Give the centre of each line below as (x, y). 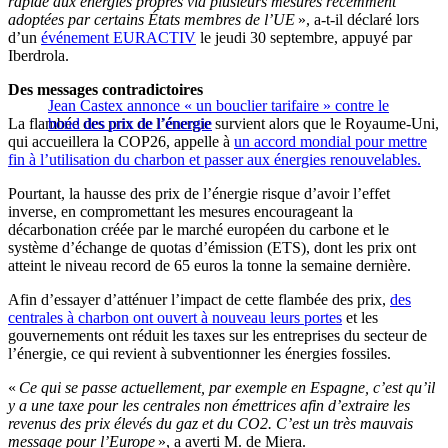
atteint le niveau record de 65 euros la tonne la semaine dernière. (209, 266)
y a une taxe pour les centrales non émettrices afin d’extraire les (209, 406)
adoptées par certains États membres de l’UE (151, 20)
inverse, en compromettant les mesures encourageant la (180, 212)
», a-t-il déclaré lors (357, 20)
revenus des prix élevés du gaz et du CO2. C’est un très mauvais (210, 424)
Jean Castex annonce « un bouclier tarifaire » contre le (218, 106)
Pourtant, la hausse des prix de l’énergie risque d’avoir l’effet (199, 194)
